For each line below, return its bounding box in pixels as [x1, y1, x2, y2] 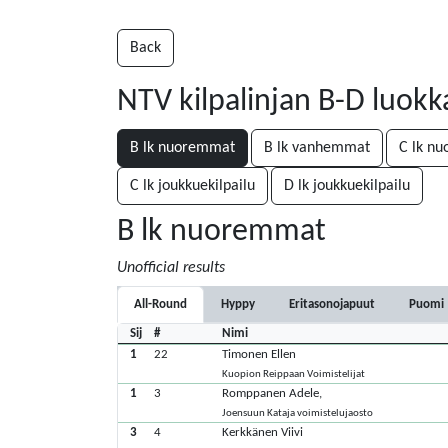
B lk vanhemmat [264, 140, 370, 156]
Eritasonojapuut [289, 298, 375, 311]
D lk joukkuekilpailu [284, 178, 410, 194]
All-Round [134, 298, 187, 311]
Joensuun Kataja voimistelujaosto [222, 408, 374, 419]
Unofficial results [117, 260, 225, 276]
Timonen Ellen [222, 348, 297, 361]
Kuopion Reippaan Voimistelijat [222, 369, 366, 380]
